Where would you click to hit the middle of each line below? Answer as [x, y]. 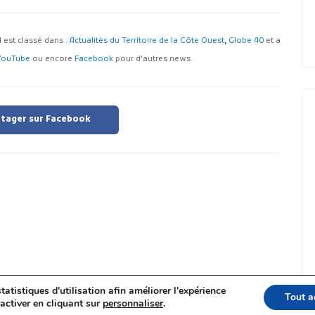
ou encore [52, 59]
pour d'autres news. [153, 59]
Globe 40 [246, 40]
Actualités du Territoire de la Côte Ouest [147, 40]
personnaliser [133, 303]
